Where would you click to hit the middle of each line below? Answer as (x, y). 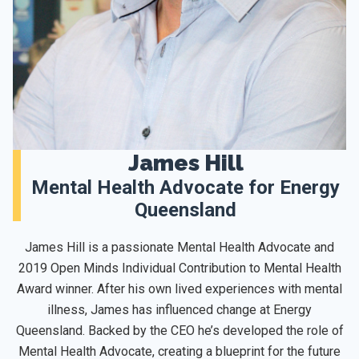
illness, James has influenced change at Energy (179, 309)
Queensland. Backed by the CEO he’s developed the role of (179, 330)
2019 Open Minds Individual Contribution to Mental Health (179, 268)
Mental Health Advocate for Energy (186, 187)
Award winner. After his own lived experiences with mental (179, 288)
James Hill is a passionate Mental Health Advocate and (179, 247)
